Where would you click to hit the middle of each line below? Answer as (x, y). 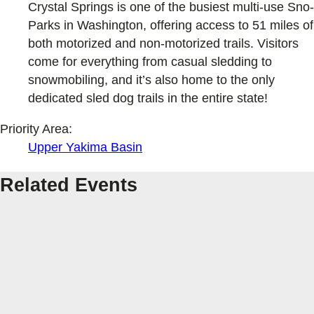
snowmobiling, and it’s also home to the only (151, 80)
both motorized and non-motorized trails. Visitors (163, 43)
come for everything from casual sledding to (150, 61)
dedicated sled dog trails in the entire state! (148, 98)
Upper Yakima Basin (85, 147)
